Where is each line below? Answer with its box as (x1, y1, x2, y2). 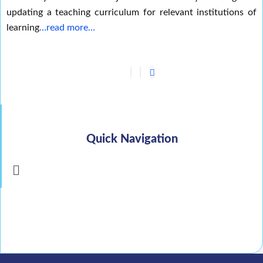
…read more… (39, 22, 95, 32)
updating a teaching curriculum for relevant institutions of (6, 7, 257, 17)
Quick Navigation (86, 133, 178, 145)
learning (6, 22, 39, 32)
